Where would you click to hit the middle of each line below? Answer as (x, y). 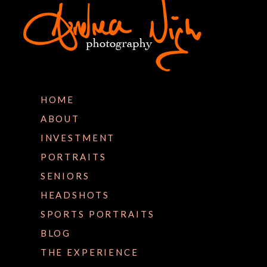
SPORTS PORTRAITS (97, 214)
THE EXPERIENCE (89, 252)
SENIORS (65, 176)
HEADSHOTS (75, 195)
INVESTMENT (78, 137)
